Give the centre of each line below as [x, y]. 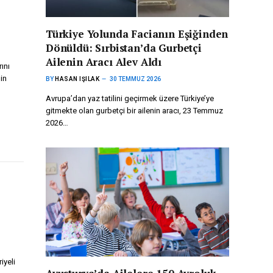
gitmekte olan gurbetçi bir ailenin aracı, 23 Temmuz [134, 111]
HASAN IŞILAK [77, 79]
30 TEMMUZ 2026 [135, 79]
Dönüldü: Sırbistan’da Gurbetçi [124, 48]
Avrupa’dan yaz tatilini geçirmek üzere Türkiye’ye [130, 99]
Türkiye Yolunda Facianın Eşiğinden [137, 34]
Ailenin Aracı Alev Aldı [104, 62]
